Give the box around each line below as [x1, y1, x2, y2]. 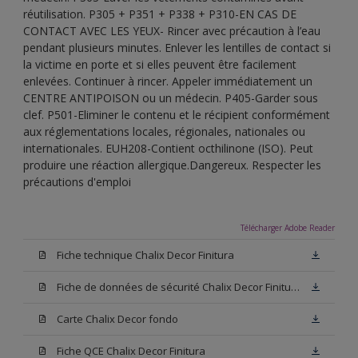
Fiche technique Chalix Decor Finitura [57, 247, 234, 262]
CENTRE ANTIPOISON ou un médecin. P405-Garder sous [23, 89, 318, 105]
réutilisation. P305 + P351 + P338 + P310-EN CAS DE [23, 6, 296, 22]
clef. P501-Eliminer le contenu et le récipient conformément [23, 106, 330, 122]
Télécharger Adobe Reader [241, 221, 335, 233]
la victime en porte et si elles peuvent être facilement [23, 56, 296, 72]
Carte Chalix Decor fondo [57, 311, 178, 326]
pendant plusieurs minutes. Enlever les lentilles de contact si [23, 39, 331, 55]
